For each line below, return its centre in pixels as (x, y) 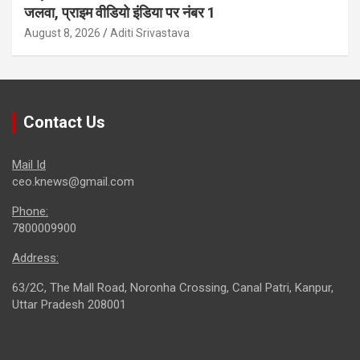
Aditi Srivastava (150, 33)
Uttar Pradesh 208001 (69, 305)
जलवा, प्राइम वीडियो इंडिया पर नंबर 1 (120, 13)
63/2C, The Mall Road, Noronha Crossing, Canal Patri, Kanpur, (173, 288)
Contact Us (64, 123)
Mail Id (29, 165)
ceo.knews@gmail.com (73, 182)
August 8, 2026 (62, 33)
